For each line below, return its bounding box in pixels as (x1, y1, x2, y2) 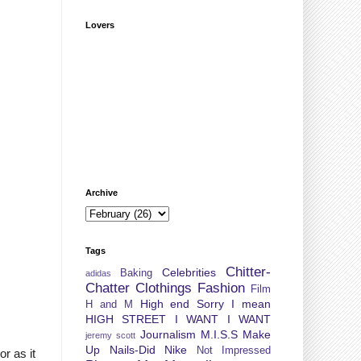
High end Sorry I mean (139, 297, 272, 310)
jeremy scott (85, 330, 136, 340)
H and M (85, 298, 133, 310)
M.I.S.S (200, 327, 238, 341)
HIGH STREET (85, 312, 167, 326)
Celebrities (162, 265, 216, 279)
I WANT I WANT (174, 312, 272, 326)
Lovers (85, 19, 114, 30)
